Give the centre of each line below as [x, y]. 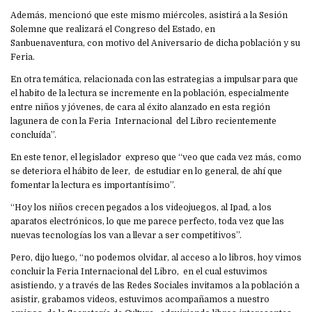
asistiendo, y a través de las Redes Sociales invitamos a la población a [156, 285]
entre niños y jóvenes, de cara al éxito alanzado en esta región [140, 107]
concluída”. [34, 135]
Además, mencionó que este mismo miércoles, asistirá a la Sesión [150, 15]
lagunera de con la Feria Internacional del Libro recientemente [143, 121]
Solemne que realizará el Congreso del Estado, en [113, 29]
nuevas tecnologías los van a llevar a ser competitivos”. [126, 235]
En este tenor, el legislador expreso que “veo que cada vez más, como [156, 157]
